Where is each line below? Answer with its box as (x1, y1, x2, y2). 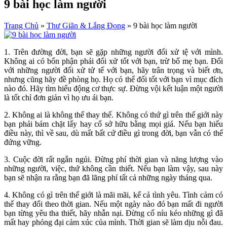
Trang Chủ (4, 21, 39, 30)
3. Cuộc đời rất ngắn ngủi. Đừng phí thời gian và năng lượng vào (4, 155, 223, 164)
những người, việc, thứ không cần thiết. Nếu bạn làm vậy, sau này (4, 164, 223, 173)
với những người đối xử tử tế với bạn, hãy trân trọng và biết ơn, (4, 65, 223, 74)
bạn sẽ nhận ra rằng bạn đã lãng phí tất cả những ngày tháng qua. (4, 173, 212, 182)
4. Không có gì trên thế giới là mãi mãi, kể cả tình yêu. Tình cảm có (4, 190, 223, 199)
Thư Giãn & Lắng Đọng (47, 21, 125, 30)
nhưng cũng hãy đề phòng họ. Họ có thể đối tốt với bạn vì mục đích (4, 74, 223, 84)
